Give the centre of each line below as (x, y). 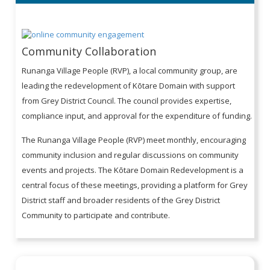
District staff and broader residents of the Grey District (121, 200)
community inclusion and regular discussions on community (130, 155)
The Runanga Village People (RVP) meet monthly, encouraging (134, 140)
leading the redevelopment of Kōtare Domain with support (129, 85)
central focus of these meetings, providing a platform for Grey (135, 185)
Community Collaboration (89, 51)
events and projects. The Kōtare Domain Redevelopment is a (133, 170)
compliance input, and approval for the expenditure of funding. (137, 115)
